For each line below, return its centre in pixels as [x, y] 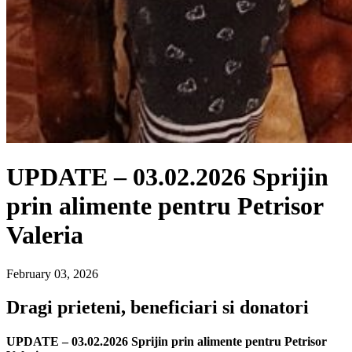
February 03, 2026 [52, 273]
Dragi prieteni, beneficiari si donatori [158, 307]
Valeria [45, 235]
